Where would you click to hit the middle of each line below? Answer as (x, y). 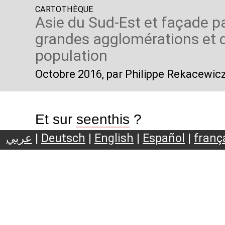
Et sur (55, 119)
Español (164, 138)
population (71, 56)
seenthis (103, 119)
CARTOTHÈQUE (64, 10)
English (114, 138)
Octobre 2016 (68, 74)
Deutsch (63, 138)
